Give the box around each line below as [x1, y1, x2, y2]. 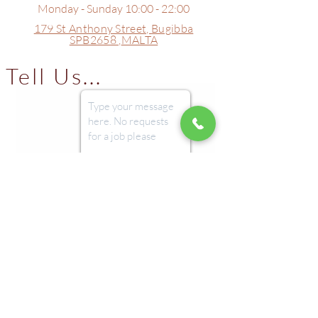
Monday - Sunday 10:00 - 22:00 [38, 1, 190, 16]
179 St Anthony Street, [33, 21, 152, 35]
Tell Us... [6, 62, 102, 89]
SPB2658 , [69, 33, 121, 47]
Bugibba [151, 21, 194, 35]
